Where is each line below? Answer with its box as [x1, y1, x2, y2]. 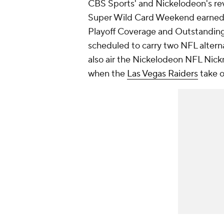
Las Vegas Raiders [127, 67, 198, 79]
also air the [88, 53, 132, 65]
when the [88, 67, 127, 79]
